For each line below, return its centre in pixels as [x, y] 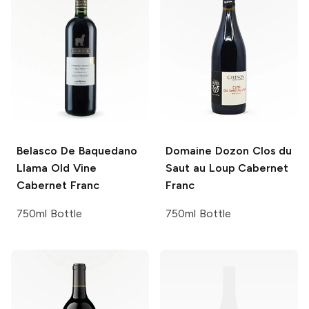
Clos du [270, 151]
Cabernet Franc [58, 185]
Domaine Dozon [207, 151]
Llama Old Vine [57, 168]
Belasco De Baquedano [77, 151]
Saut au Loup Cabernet [227, 168]
